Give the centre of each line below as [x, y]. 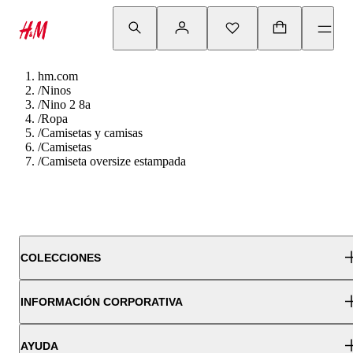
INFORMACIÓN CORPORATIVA [102, 302]
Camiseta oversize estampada [113, 161]
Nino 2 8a [66, 104]
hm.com [58, 76]
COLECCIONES [61, 258]
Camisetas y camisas [92, 133]
